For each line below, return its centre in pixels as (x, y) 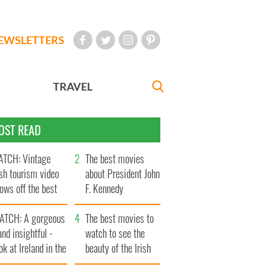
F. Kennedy (105, 189)
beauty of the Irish (118, 248)
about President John (123, 174)
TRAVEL (73, 87)
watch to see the (115, 233)
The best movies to (120, 218)
